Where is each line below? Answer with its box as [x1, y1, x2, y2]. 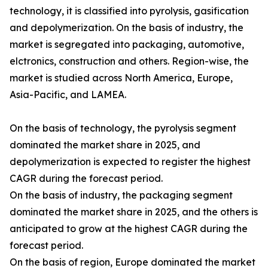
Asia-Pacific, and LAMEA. [10, 89, 126, 101]
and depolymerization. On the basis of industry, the [10, 22, 243, 34]
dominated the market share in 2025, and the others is [10, 206, 258, 218]
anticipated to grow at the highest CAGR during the [10, 223, 248, 235]
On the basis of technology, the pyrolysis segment [10, 122, 236, 135]
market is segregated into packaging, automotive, [10, 38, 244, 51]
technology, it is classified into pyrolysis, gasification [10, 5, 249, 17]
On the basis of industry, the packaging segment [10, 189, 233, 202]
